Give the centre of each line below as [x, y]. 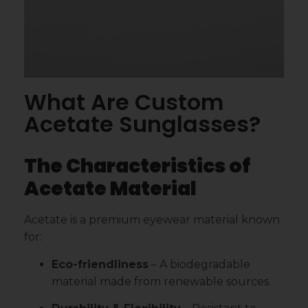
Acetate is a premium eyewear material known [152, 220]
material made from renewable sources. [161, 281]
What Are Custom [124, 102]
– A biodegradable [199, 264]
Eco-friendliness [100, 264]
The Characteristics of [137, 166]
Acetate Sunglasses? [142, 124]
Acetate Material [110, 189]
